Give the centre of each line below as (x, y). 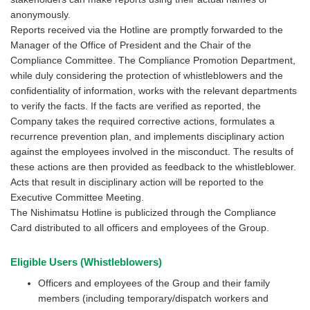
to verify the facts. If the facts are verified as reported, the (136, 106)
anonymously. (40, 15)
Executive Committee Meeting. (77, 198)
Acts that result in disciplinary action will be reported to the (137, 182)
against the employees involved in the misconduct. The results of (152, 152)
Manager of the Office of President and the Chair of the (131, 45)
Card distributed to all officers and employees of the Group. (140, 228)
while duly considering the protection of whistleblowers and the (147, 76)
